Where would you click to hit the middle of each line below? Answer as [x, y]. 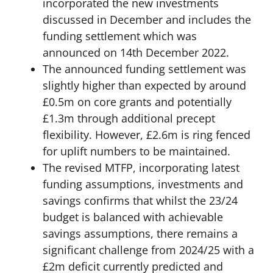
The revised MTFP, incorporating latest [141, 168]
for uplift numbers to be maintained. [136, 151]
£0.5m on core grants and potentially [137, 102]
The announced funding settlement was [144, 69]
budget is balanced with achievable [133, 217]
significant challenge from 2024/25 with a [148, 250]
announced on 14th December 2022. [136, 53]
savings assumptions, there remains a [140, 234]
